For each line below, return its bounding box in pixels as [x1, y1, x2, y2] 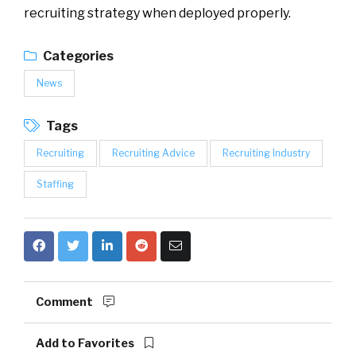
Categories [41, 48, 114, 64]
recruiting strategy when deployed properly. [24, 6, 291, 21]
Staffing [37, 178, 74, 190]
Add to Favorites [36, 336, 137, 350]
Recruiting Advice [112, 147, 195, 159]
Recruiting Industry [222, 147, 310, 159]
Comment [36, 295, 95, 309]
